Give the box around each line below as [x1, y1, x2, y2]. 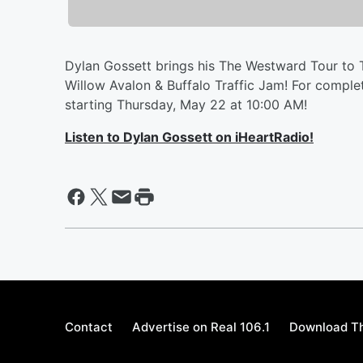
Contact [65, 318, 113, 335]
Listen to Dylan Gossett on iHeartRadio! [65, 128, 314, 145]
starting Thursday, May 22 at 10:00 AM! [65, 96, 307, 113]
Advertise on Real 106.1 [132, 318, 270, 335]
